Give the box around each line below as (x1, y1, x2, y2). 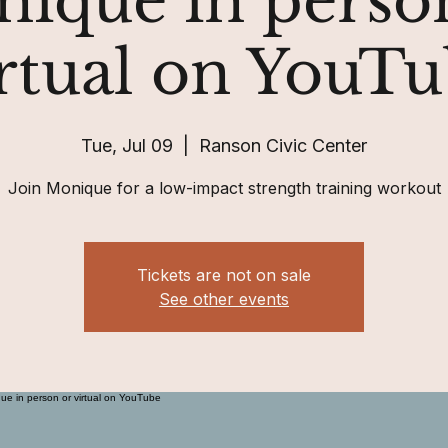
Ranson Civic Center (199, 134, 367, 156)
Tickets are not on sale (137, 264, 311, 285)
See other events (159, 288, 289, 309)
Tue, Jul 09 (81, 134, 173, 156)
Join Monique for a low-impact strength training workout (7, 177, 441, 198)
